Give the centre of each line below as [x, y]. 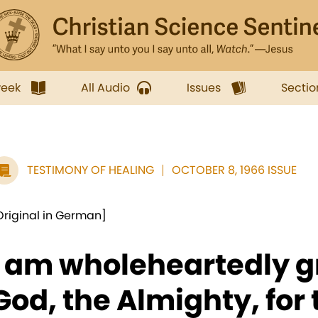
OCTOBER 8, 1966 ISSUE [234, 170]
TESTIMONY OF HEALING [91, 170]
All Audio [105, 88]
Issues [204, 88]
